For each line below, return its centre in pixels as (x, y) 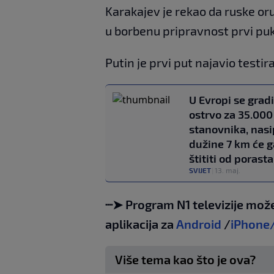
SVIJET (200, 170)
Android (199, 224)
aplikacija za (139, 224)
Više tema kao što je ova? (185, 259)
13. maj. (228, 170)
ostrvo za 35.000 (231, 114)
